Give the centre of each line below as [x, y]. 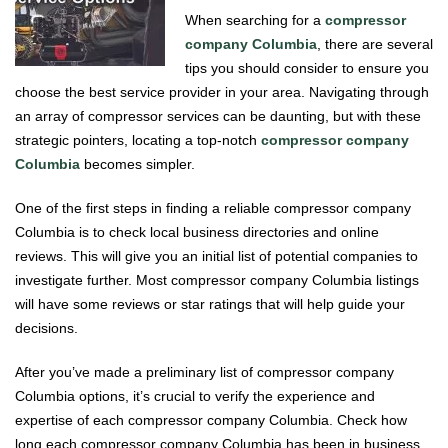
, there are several [375, 43]
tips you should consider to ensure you [307, 67]
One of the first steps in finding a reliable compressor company [213, 207]
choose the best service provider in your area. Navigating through [222, 91]
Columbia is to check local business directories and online [197, 231]
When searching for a [255, 19]
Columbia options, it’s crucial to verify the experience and [195, 395]
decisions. [46, 327]
